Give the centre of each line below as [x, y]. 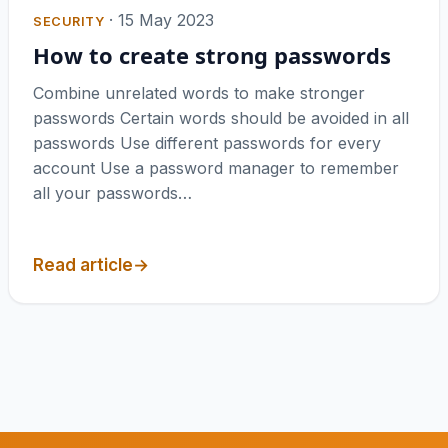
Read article [83, 265]
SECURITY [69, 21]
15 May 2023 [166, 19]
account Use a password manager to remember [216, 167]
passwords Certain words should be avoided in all [221, 117]
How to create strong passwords [212, 54]
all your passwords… [112, 192]
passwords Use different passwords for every [207, 142]
